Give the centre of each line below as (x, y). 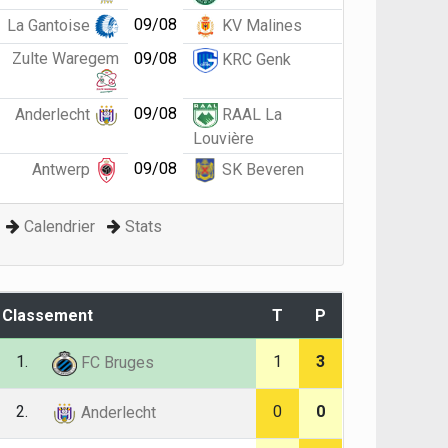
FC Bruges (116, 362)
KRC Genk (255, 59)
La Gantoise (50, 25)
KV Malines (260, 25)
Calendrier (60, 226)
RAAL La (250, 114)
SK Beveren (261, 169)
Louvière (224, 138)
